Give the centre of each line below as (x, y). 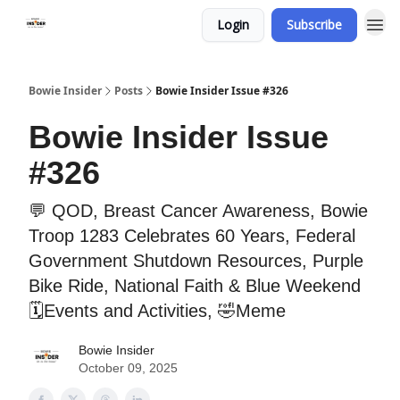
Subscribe (314, 25)
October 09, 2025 (128, 368)
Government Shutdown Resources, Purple (196, 261)
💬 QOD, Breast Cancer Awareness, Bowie (198, 211)
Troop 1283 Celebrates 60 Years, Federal (192, 236)
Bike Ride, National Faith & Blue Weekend (195, 286)
